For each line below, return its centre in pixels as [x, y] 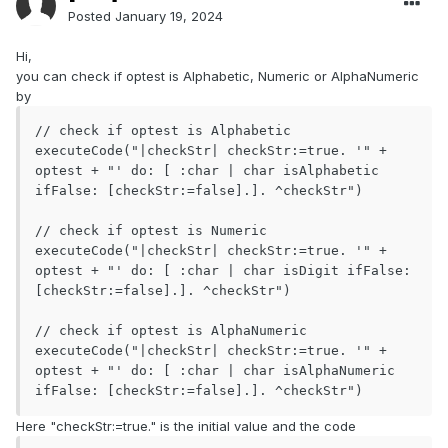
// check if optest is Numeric [151, 231]
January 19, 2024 [169, 16]
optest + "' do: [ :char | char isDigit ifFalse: [223, 271]
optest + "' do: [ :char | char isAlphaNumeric [215, 371]
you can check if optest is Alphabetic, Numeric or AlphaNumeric [217, 76]
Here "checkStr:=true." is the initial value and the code [186, 426]
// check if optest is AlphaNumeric [171, 331]
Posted [91, 16]
